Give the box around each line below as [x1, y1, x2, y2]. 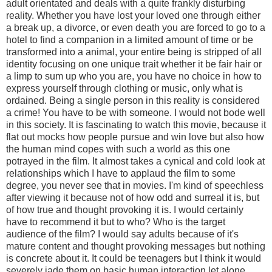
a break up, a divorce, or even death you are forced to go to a [6, 22, 265, 33]
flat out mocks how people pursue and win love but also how [6, 131, 264, 142]
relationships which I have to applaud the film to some [6, 168, 236, 178]
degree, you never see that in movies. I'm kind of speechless [6, 180, 263, 191]
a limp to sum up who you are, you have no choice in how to [6, 70, 262, 81]
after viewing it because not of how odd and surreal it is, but [6, 192, 259, 203]
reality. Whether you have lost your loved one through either [6, 10, 260, 21]
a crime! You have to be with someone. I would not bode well [6, 107, 265, 118]
